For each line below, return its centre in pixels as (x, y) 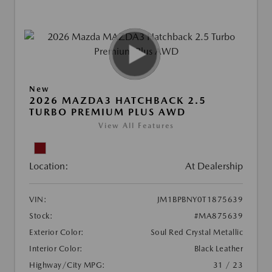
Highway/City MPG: (67, 265)
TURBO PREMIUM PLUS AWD (107, 112)
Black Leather (218, 248)
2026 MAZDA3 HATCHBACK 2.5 (118, 100)
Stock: (41, 216)
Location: (49, 166)
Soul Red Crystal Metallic (196, 232)
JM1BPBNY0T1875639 (200, 199)
